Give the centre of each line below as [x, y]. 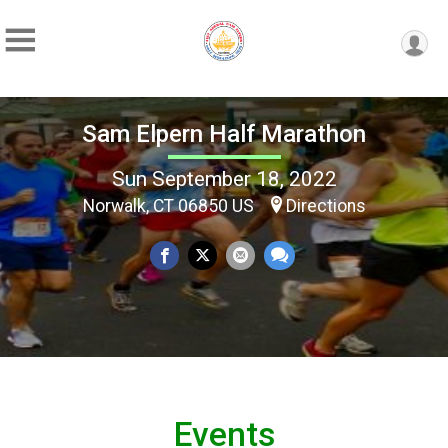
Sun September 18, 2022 [224, 178]
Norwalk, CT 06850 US [170, 205]
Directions [325, 205]
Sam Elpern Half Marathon [224, 133]
